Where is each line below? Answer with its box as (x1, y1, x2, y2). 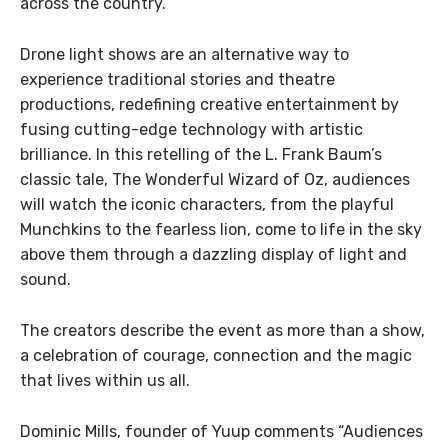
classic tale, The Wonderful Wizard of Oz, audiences (20, 169, 410, 189)
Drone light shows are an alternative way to (20, 44, 349, 64)
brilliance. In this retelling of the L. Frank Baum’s (20, 144, 382, 164)
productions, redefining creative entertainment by (20, 94, 399, 114)
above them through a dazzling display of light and (20, 244, 407, 264)
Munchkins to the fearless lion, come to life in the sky (20, 219, 422, 239)
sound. (20, 269, 71, 289)
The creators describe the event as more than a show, (20, 320, 425, 340)
